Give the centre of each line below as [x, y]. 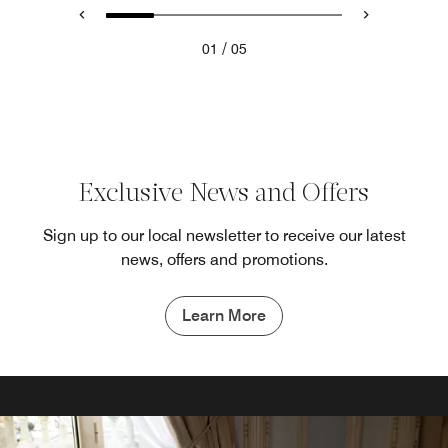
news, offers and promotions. [224, 259]
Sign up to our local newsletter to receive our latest [224, 235]
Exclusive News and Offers [224, 194]
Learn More [224, 315]
